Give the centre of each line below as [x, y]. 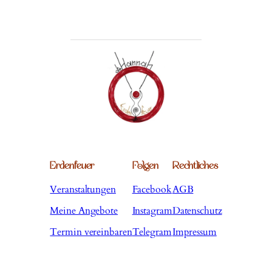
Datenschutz [197, 211]
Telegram [152, 232]
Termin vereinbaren [91, 232]
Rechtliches [195, 166]
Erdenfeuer [72, 166]
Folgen [145, 166]
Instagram [152, 211]
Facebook [152, 190]
